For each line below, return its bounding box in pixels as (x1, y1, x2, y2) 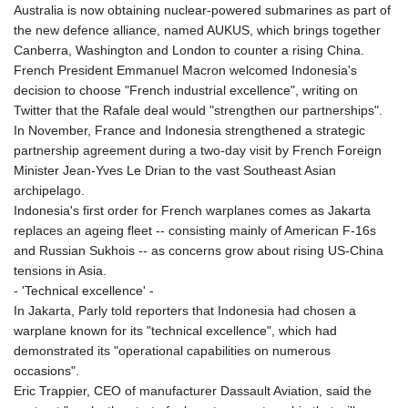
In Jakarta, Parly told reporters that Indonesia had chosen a (14, 302, 356, 318)
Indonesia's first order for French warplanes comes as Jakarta (14, 202, 371, 218)
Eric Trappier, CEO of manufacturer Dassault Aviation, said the (14, 382, 372, 398)
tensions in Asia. (14, 262, 107, 278)
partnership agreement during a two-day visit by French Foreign (14, 142, 382, 158)
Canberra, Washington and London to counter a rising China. (14, 42, 364, 57)
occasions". (14, 362, 79, 378)
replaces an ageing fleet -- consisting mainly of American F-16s (14, 222, 376, 238)
